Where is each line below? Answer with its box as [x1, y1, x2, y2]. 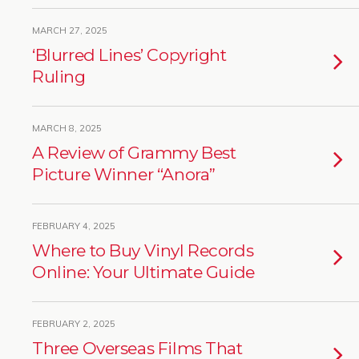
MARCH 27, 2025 [32, 25, 107, 36]
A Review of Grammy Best [32, 143, 236, 163]
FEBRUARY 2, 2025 [32, 318, 115, 329]
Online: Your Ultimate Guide [32, 262, 255, 282]
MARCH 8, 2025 [32, 123, 102, 134]
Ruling [32, 67, 86, 87]
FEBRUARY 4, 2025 [32, 220, 115, 232]
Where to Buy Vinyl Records [32, 240, 254, 260]
